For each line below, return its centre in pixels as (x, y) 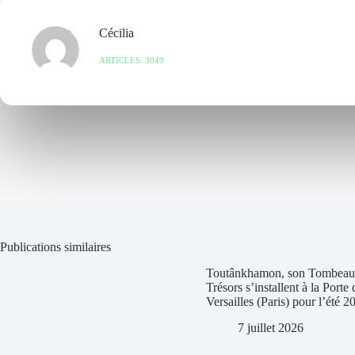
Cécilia (116, 33)
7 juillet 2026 (271, 327)
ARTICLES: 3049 (132, 60)
